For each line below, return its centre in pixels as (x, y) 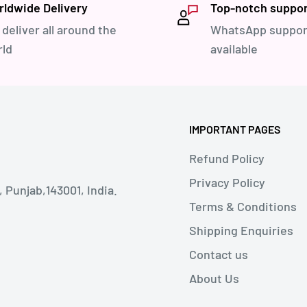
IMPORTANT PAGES (235, 129)
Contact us (219, 254)
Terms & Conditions (243, 206)
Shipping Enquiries (241, 230)
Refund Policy (227, 158)
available (234, 48)
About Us (214, 278)
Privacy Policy (227, 182)
